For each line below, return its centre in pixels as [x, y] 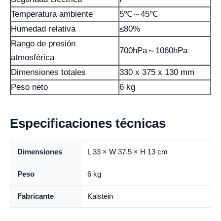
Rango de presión [43, 43]
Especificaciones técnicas [88, 123]
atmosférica [33, 57]
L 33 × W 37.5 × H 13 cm [128, 151]
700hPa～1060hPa [153, 50]
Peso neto [29, 87]
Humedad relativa [43, 29]
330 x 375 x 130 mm [157, 72]
